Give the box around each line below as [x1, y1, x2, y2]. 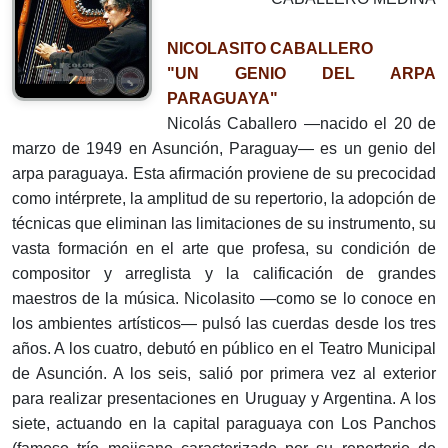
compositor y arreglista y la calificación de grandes [12, 265, 436, 282]
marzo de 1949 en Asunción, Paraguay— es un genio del [12, 140, 436, 157]
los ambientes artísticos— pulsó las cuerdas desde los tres [12, 315, 436, 332]
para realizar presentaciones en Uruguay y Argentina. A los [12, 390, 436, 407]
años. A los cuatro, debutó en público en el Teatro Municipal [12, 340, 436, 357]
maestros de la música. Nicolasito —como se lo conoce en [12, 290, 436, 307]
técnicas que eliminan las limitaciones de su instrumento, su [12, 215, 436, 232]
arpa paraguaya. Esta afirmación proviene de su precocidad [12, 165, 436, 182]
